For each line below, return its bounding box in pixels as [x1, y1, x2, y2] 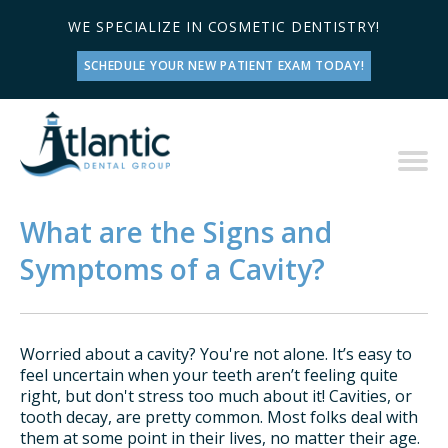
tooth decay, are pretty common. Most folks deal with [20, 405, 418, 428]
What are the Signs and [20, 212, 332, 251]
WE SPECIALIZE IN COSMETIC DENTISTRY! [68, 17, 380, 36]
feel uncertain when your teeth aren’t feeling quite [20, 363, 398, 386]
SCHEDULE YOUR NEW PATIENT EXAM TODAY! [83, 57, 365, 74]
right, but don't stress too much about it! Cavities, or [20, 384, 412, 407]
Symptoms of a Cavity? [20, 249, 325, 288]
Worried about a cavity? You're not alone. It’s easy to [20, 342, 412, 365]
